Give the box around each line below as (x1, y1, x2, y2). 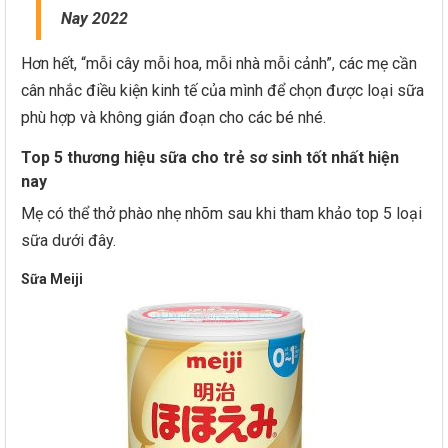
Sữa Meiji (21, 271, 86, 287)
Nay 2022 (61, 9, 128, 28)
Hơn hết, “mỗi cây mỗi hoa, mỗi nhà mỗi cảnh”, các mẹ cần (21, 54, 417, 73)
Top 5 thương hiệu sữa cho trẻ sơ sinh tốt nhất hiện (21, 148, 399, 167)
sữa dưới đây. (21, 231, 116, 250)
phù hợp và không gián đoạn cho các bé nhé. (21, 108, 326, 127)
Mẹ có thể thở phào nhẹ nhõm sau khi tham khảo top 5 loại (21, 204, 422, 223)
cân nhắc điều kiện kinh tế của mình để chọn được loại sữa (21, 81, 424, 100)
